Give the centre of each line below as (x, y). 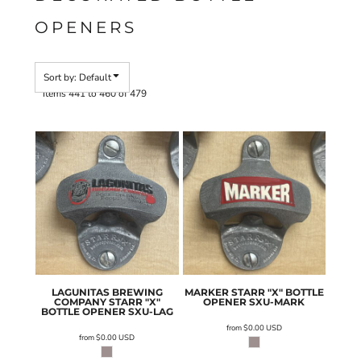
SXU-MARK (277, 301)
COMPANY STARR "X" (107, 301)
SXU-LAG (150, 311)
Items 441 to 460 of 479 (95, 93)
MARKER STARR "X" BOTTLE (254, 292)
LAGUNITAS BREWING (107, 292)
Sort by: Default (77, 77)
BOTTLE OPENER (83, 311)
